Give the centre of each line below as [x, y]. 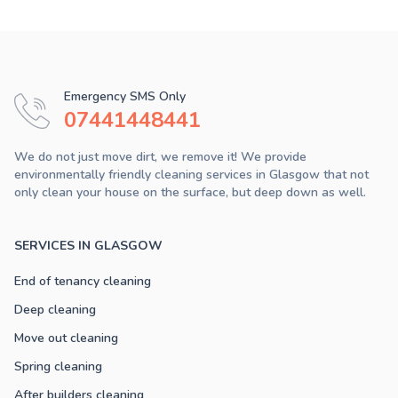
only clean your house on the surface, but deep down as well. [190, 192]
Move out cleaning [66, 338]
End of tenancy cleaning [83, 281]
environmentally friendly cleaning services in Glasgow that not [191, 174]
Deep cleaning [55, 309]
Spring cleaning [58, 366]
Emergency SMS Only [125, 96]
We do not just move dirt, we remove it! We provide [160, 156]
